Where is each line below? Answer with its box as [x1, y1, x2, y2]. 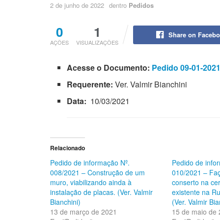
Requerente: [67, 78, 115, 90]
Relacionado [50, 143, 85, 152]
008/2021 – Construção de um [50, 167, 145, 177]
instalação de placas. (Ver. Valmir [50, 187, 153, 197]
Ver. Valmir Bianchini [115, 78, 188, 90]
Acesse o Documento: [67, 61, 152, 73]
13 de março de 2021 [50, 206, 117, 217]
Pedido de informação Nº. [50, 157, 130, 167]
